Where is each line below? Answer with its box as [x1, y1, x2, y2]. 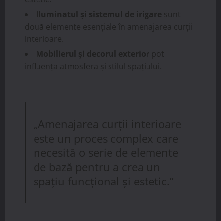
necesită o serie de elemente [34, 145, 179, 160]
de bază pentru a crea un [34, 159, 161, 175]
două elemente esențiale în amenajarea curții [25, 21, 193, 33]
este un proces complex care [34, 130, 179, 146]
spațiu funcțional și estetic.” [34, 173, 174, 189]
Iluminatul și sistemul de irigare [36, 9, 162, 20]
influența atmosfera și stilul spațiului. [25, 61, 162, 72]
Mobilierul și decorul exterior [36, 48, 149, 60]
